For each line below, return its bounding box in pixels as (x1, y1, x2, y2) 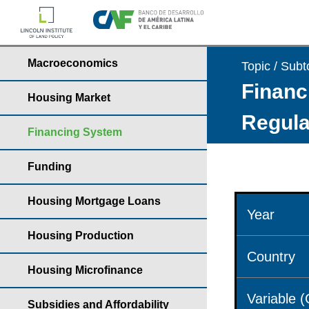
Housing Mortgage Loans (28, 195, 161, 207)
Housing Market (28, 92, 110, 103)
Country (247, 249, 295, 264)
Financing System (28, 126, 122, 138)
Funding (28, 161, 72, 172)
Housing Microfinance (28, 264, 143, 276)
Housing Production (28, 230, 134, 241)
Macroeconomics (28, 57, 118, 69)
